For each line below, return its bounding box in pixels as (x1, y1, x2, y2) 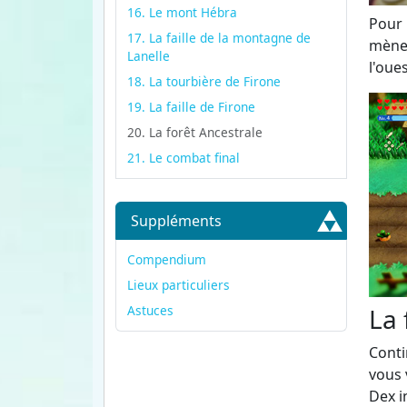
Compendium (127, 251, 206, 269)
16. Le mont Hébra (127, 4, 237, 22)
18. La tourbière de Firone (127, 73, 281, 91)
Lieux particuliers (127, 276, 230, 294)
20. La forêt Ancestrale (127, 124, 263, 142)
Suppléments (131, 211, 222, 232)
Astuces (127, 302, 174, 320)
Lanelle (127, 47, 170, 65)
